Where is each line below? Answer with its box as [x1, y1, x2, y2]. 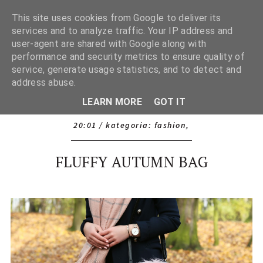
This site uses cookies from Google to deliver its [12, 12, 221, 23]
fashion [154, 120, 187, 131]
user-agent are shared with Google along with [12, 38, 207, 49]
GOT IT [154, 96, 186, 107]
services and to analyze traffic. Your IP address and [12, 25, 233, 36]
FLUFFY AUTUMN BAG [55, 152, 208, 172]
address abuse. [12, 77, 76, 88]
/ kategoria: [99, 120, 154, 131]
